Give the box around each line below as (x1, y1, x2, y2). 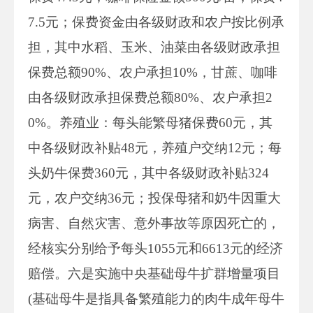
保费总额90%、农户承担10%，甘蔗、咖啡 (28, 64, 277, 80)
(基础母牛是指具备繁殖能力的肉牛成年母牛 (28, 291, 284, 306)
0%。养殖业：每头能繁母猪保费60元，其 (28, 115, 272, 130)
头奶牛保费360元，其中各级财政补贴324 (28, 165, 269, 180)
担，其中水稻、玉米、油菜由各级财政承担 (28, 39, 280, 54)
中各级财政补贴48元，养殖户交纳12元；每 (28, 140, 282, 155)
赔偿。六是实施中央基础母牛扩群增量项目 (28, 265, 280, 281)
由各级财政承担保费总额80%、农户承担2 (28, 89, 272, 105)
